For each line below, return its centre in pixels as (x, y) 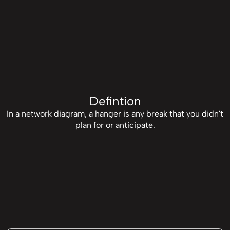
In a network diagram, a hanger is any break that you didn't (115, 114)
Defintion (115, 101)
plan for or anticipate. (115, 125)
